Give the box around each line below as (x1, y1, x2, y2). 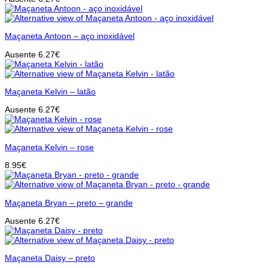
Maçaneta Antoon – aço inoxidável (5, 31, 135, 41)
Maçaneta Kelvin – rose (5, 142, 94, 152)
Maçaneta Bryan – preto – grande (5, 197, 133, 208)
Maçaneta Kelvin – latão (5, 87, 96, 97)
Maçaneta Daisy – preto (5, 253, 95, 263)
